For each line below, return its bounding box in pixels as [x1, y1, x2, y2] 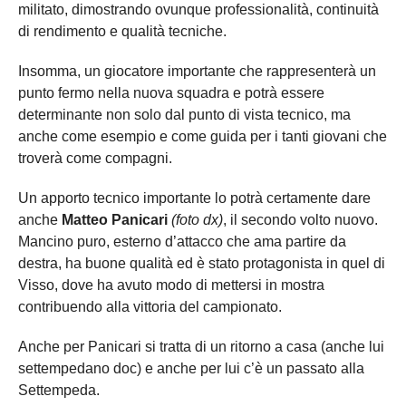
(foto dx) [171, 212, 223, 228]
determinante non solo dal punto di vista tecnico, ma [18, 107, 351, 123]
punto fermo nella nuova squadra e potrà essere [18, 85, 324, 101]
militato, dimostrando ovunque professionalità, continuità [18, 2, 379, 18]
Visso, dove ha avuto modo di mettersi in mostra [18, 277, 324, 294]
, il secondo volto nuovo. [223, 212, 378, 228]
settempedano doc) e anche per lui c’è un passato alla [18, 361, 364, 377]
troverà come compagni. [18, 150, 172, 167]
